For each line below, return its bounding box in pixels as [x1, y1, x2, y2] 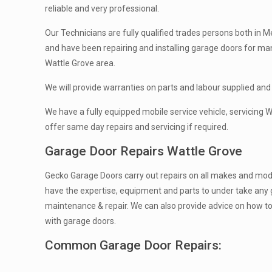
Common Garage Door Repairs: [45, 238, 222, 253]
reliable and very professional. [45, 4, 160, 13]
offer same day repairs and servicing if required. [45, 122, 229, 132]
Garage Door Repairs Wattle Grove [45, 144, 243, 158]
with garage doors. [45, 216, 117, 226]
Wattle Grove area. [45, 58, 116, 68]
